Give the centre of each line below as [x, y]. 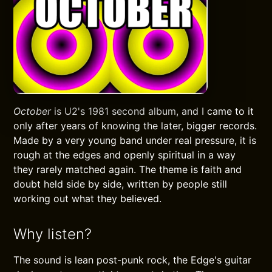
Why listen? [53, 234]
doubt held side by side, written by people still [121, 184]
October [32, 111]
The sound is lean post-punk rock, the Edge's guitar [133, 260]
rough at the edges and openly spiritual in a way [125, 155]
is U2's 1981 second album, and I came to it [153, 111]
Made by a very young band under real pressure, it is [135, 140]
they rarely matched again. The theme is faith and [128, 169]
